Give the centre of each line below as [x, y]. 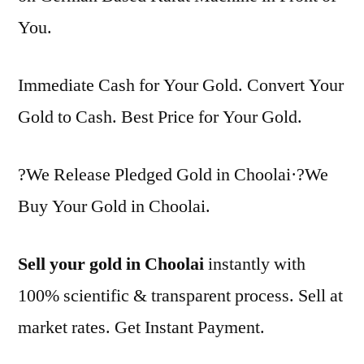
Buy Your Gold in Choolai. [114, 206]
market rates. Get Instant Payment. [141, 327]
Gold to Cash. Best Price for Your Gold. [160, 117]
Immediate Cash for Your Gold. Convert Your [181, 85]
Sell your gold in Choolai [111, 264]
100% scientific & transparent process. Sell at [180, 296]
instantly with [255, 264]
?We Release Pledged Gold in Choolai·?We [173, 175]
